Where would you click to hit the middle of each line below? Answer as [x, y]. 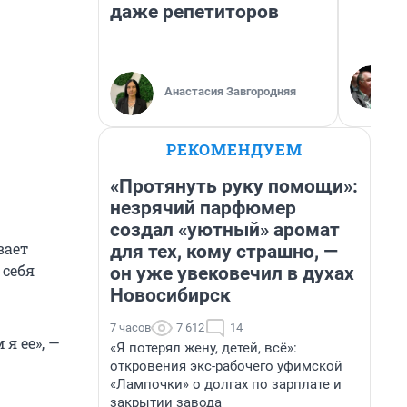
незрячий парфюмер [203, 208]
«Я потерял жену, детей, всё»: [203, 348]
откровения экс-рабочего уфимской [226, 366]
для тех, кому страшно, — [224, 252]
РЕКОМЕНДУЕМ [234, 149]
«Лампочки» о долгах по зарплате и [226, 384]
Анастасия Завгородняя [230, 91]
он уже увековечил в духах [232, 273]
